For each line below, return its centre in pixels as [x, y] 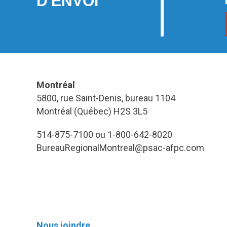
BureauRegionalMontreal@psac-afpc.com [120, 148]
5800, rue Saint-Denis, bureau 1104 [106, 98]
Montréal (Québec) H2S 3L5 [92, 111]
